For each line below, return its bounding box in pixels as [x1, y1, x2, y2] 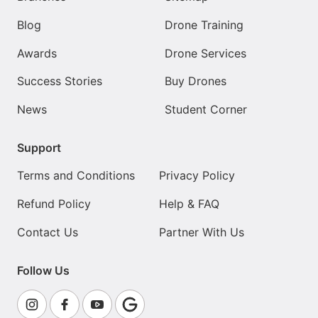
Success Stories [17, 74, 102, 89]
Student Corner [165, 102, 247, 116]
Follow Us [17, 263, 70, 278]
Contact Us [17, 224, 78, 239]
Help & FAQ [159, 197, 219, 212]
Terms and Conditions [17, 168, 135, 183]
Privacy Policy [159, 168, 235, 183]
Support [17, 140, 61, 155]
